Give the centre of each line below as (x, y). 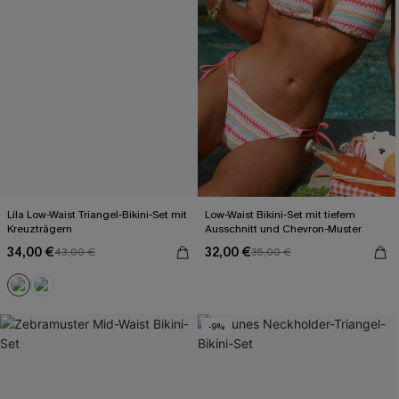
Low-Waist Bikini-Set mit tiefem (281, 215)
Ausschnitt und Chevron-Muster (283, 229)
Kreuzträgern (40, 229)
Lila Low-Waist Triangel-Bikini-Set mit (98, 215)
